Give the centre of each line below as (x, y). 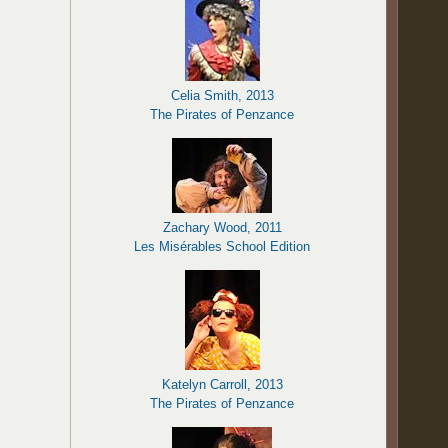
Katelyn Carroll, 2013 (222, 384)
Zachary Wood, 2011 (222, 227)
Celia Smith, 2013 (222, 95)
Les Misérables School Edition (222, 246)
